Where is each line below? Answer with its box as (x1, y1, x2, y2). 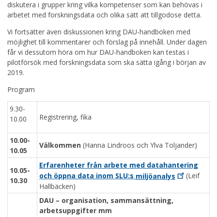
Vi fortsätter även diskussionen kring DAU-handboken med (7, 27, 190, 37)
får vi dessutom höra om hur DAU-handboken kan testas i (7, 47, 189, 57)
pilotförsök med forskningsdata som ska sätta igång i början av (7, 58, 206, 67)
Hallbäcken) (39, 181, 76, 191)
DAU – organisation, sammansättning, (39, 196, 173, 205)
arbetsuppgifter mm (39, 206, 112, 216)
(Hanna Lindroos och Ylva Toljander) (81, 140, 197, 150)
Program (7, 85, 35, 94)
